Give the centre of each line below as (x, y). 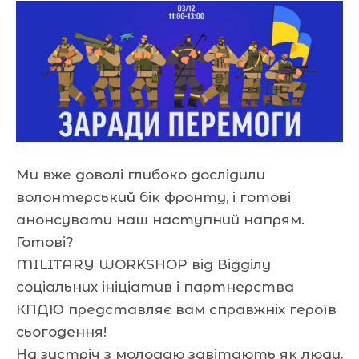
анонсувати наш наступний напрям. (160, 219)
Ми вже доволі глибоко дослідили (141, 174)
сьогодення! (61, 331)
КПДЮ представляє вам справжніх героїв (176, 309)
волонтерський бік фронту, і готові (153, 197)
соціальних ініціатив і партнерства (155, 286)
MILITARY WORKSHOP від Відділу (143, 264)
